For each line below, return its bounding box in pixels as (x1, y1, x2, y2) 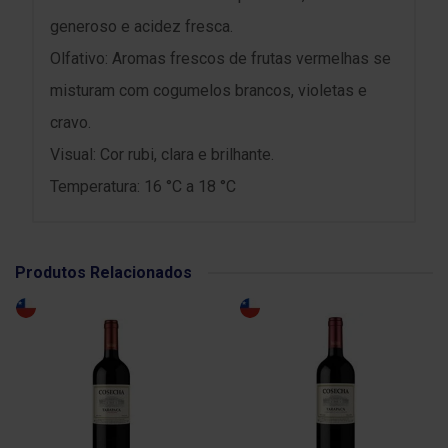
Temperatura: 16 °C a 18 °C (50, 177, 236, 196)
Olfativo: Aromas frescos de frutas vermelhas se (50, 49, 391, 68)
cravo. (50, 113, 91, 132)
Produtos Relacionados (15, 263, 192, 282)
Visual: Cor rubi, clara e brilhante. (50, 145, 274, 164)
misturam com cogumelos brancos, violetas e (50, 81, 367, 100)
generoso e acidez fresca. (50, 17, 233, 36)
